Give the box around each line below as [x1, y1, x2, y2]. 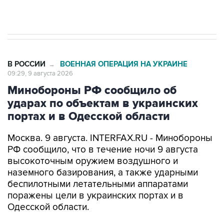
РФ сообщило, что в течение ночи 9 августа [7, 123, 198, 134]
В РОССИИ [7, 38, 45, 48]
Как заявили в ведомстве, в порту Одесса [7, 201, 190, 213]
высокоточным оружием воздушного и [7, 134, 178, 146]
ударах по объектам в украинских [7, 75, 198, 89]
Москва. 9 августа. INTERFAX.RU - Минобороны [7, 111, 212, 123]
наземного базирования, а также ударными [7, 146, 198, 157]
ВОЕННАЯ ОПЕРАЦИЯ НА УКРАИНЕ [60, 38, 187, 48]
